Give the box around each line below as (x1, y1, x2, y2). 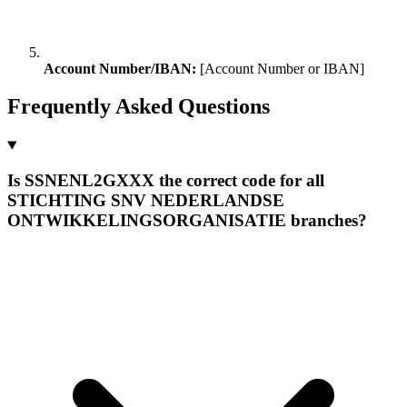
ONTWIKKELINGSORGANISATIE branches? (7, 211, 367, 231)
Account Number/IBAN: (44, 60, 196, 76)
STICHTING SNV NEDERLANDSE (7, 191, 284, 211)
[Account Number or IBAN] (196, 60, 364, 76)
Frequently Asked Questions (7, 94, 270, 119)
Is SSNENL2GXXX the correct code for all (7, 171, 324, 191)
